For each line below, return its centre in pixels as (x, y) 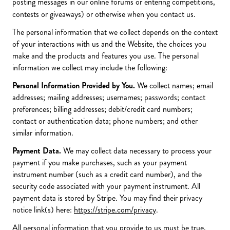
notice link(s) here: (43, 210)
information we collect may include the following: (90, 68)
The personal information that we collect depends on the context (115, 32)
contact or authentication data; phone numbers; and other (105, 121)
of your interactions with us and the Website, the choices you (109, 44)
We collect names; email (175, 85)
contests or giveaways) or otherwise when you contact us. (104, 14)
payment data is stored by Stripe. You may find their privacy (107, 198)
